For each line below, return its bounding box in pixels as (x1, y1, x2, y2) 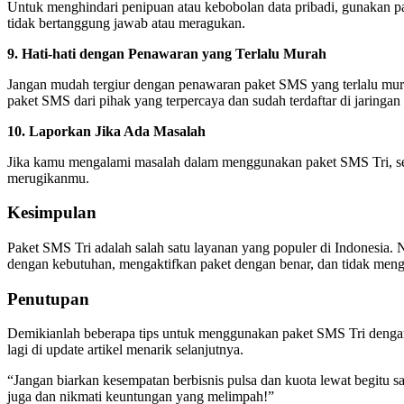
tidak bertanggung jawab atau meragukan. (7, 14, 245, 31)
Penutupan (7, 289, 89, 308)
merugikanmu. (7, 170, 89, 186)
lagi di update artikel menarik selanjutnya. (7, 342, 243, 358)
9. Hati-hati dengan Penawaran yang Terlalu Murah (7, 45, 326, 61)
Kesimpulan (7, 203, 96, 223)
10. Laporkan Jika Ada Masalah (7, 123, 206, 139)
